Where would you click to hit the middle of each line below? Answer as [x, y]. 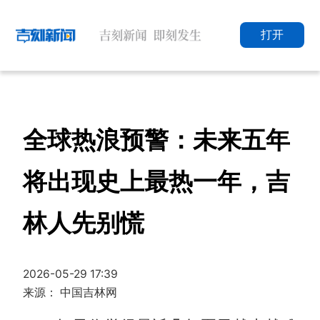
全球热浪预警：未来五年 [157, 139]
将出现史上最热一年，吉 [157, 181]
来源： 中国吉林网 [70, 292]
